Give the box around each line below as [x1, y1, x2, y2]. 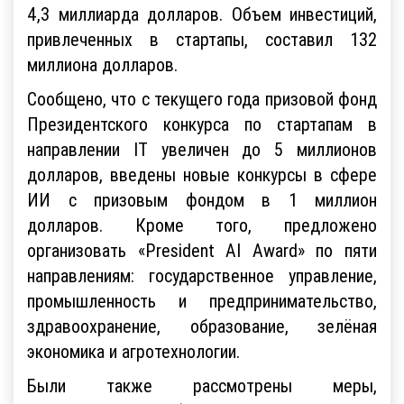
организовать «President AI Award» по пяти [27, 238, 377, 262]
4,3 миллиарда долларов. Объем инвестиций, [27, 2, 377, 25]
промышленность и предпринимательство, [27, 289, 377, 312]
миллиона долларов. [27, 52, 178, 76]
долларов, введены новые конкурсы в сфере [27, 162, 377, 186]
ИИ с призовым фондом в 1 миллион [27, 188, 377, 211]
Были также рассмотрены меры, [27, 373, 377, 397]
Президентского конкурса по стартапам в [27, 112, 377, 135]
